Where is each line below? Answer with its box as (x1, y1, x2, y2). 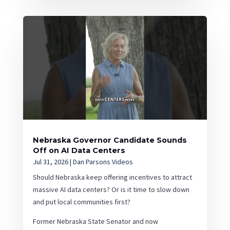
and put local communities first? (32, 197, 130, 206)
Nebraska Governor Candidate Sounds (32, 135, 187, 145)
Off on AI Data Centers (32, 145, 125, 155)
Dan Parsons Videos (72, 157, 133, 166)
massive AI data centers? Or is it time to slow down (32, 184, 189, 194)
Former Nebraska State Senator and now (32, 216, 158, 226)
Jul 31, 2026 (32, 157, 68, 166)
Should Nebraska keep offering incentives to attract (32, 172, 192, 182)
